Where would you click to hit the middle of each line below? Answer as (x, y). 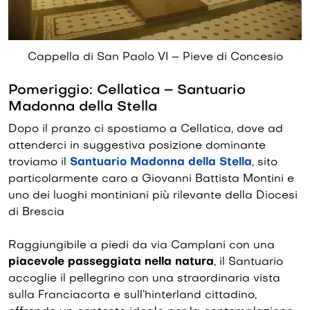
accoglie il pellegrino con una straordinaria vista (144, 279)
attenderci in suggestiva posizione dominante (137, 146)
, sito (265, 163)
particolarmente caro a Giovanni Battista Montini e (151, 180)
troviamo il (39, 163)
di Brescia (36, 213)
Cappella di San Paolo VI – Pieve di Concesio (155, 58)
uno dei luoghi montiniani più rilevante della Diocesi (153, 196)
